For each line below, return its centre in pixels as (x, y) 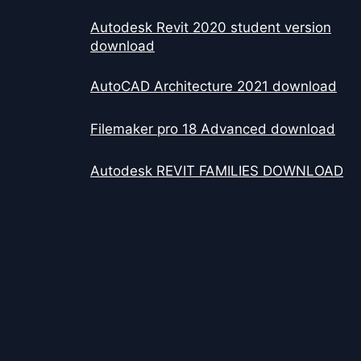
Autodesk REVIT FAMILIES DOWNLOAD (217, 171)
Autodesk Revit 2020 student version (211, 28)
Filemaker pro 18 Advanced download (213, 129)
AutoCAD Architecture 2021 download (214, 87)
